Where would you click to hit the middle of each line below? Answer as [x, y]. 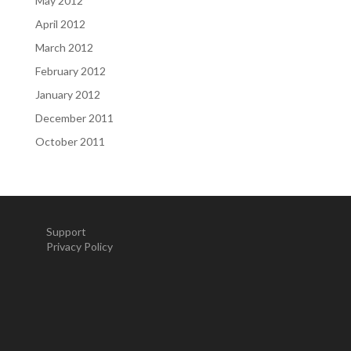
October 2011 [70, 141]
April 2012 [60, 24]
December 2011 [74, 118]
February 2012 [70, 71]
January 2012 [67, 94]
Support [66, 231]
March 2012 [64, 47]
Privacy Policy [79, 246]
